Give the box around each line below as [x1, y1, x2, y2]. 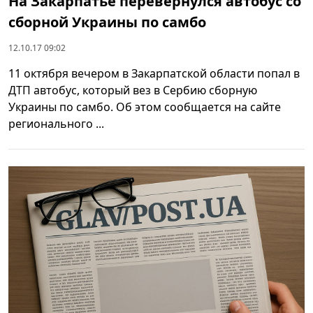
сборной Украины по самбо [8, 13, 206, 32]
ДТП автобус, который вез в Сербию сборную [8, 82, 257, 99]
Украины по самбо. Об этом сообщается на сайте [8, 99, 281, 115]
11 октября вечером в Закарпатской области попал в [8, 66, 300, 82]
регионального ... [8, 116, 104, 132]
